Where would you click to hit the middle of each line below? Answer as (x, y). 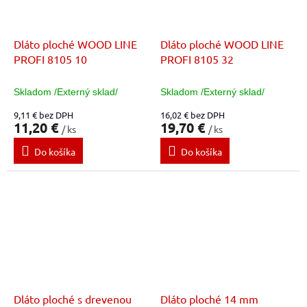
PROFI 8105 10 (50, 59)
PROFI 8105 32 (197, 59)
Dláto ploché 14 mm (209, 298)
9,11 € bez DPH (44, 115)
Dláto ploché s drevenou (73, 298)
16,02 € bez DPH (193, 115)
